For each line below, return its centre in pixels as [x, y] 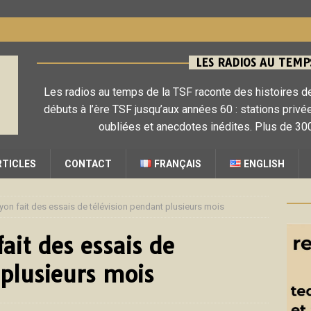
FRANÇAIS [178, 164]
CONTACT [88, 164]
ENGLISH [264, 164]
